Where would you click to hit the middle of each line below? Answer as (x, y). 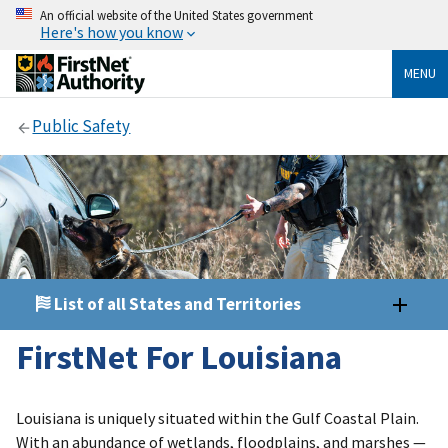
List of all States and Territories (176, 303)
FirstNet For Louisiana (179, 356)
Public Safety (81, 126)
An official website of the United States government (176, 15)
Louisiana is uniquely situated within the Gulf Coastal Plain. (217, 418)
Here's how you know (111, 32)
